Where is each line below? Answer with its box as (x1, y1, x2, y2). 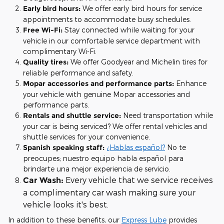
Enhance (174, 79, 206, 87)
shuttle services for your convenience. (23, 132, 150, 141)
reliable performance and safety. (23, 68, 133, 77)
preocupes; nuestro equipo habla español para (23, 154, 183, 162)
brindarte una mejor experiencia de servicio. (23, 164, 170, 173)
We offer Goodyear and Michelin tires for (70, 57, 207, 66)
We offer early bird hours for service (80, 4, 202, 12)
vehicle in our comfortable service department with (23, 36, 200, 45)
